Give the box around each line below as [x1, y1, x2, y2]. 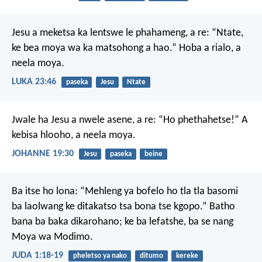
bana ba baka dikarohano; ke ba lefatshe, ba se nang [12, 216, 233, 228]
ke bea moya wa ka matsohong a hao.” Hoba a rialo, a [12, 43, 241, 54]
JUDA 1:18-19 [12, 251, 63, 261]
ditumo [139, 252, 163, 260]
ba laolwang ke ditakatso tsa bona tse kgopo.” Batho [12, 201, 235, 213]
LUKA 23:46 [12, 77, 56, 87]
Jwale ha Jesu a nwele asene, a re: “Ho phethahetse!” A [12, 114, 247, 126]
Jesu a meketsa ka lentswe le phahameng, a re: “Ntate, [12, 27, 243, 39]
